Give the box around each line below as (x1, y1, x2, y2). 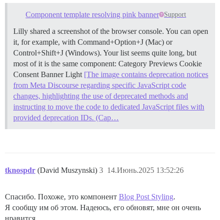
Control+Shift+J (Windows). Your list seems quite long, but (13, 48, 196, 57)
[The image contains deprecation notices (84, 70, 208, 79)
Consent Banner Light (13, 70, 84, 79)
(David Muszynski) (37, 165, 99, 174)
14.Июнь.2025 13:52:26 (107, 165, 184, 174)
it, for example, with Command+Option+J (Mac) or (13, 37, 172, 46)
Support (164, 10, 187, 18)
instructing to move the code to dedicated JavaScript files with (13, 102, 204, 111)
